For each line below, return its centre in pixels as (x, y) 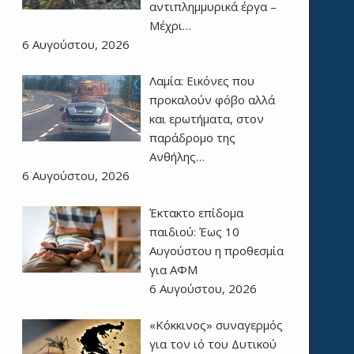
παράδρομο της (192, 138)
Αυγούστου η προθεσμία (216, 250)
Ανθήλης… (177, 157)
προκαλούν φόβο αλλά (212, 100)
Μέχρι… (170, 25)
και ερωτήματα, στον (206, 119)
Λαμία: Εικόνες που (201, 81)
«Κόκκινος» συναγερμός (216, 325)
